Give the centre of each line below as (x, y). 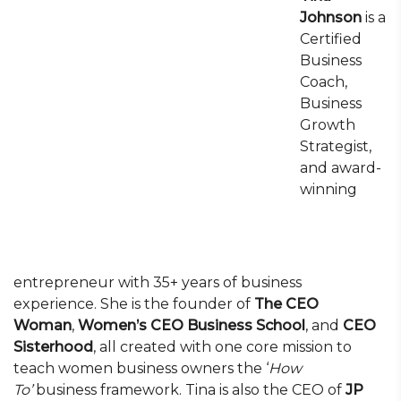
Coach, (324, 82)
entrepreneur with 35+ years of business (158, 282)
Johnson (331, 17)
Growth (328, 125)
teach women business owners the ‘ (141, 368)
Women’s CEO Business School (192, 325)
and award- (341, 168)
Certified (331, 39)
